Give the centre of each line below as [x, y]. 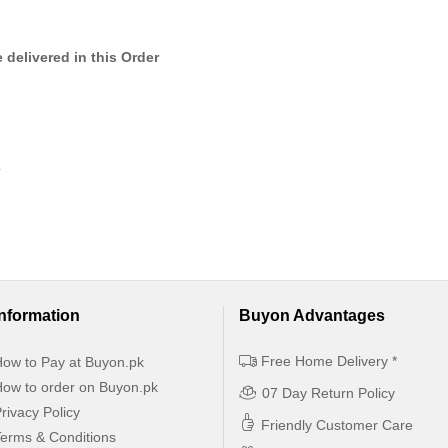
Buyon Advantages [312, 315]
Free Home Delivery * [327, 361]
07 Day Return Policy [328, 393]
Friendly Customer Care [335, 425]
